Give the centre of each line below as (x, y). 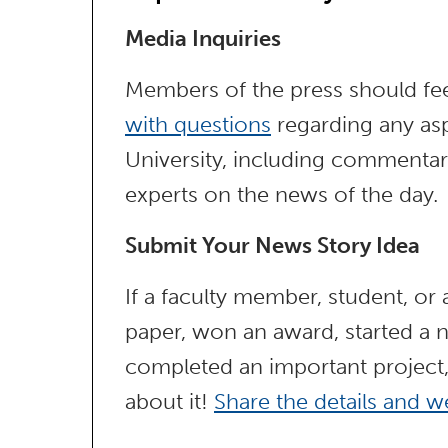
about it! (169, 401)
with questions (198, 124)
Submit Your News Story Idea (272, 245)
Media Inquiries (203, 38)
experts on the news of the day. (281, 194)
